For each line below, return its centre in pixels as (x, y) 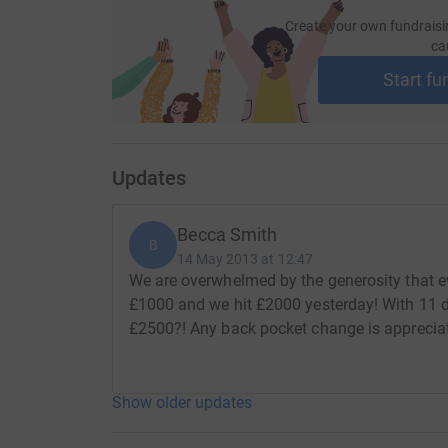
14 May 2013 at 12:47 (244, 258)
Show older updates (181, 402)
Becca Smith (227, 234)
